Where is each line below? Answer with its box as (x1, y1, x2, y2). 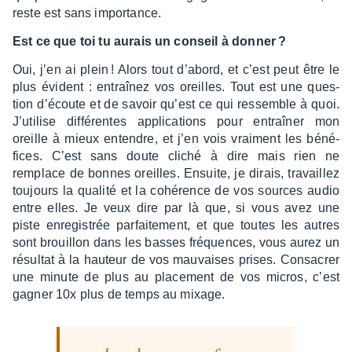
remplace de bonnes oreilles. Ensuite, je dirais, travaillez (13, 167, 339, 181)
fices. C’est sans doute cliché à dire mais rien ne (13, 149, 339, 163)
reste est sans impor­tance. (13, 6, 162, 20)
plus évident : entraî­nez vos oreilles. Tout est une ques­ (13, 80, 339, 94)
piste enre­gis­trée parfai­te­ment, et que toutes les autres (13, 218, 339, 233)
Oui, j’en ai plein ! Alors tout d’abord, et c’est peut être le (13, 63, 339, 77)
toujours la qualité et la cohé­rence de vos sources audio (13, 184, 339, 198)
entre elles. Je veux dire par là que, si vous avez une (13, 201, 339, 215)
